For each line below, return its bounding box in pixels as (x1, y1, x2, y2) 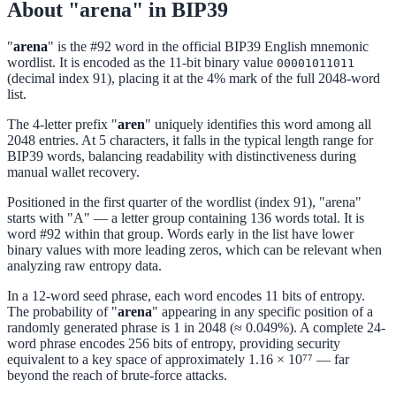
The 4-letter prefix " (7, 117, 118, 133)
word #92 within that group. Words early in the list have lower (7, 226, 354, 242)
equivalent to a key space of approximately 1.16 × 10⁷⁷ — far (7, 352, 349, 368)
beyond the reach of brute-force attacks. (7, 368, 227, 384)
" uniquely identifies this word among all (145, 117, 371, 133)
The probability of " (7, 304, 118, 320)
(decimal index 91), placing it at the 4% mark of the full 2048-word (7, 71, 380, 87)
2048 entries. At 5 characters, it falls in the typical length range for (7, 133, 373, 148)
